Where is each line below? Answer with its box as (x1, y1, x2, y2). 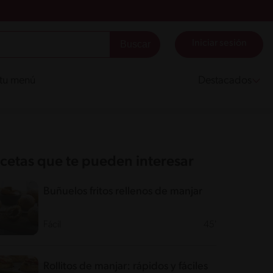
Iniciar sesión (191, 38, 247, 48)
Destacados (197, 75, 252, 87)
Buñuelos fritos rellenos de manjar (43, 186, 202, 197)
